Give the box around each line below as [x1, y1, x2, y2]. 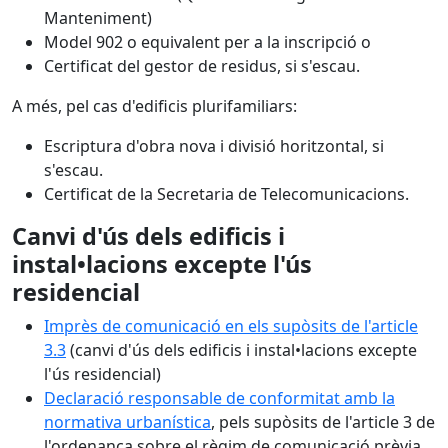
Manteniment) [44, 7, 152, 29]
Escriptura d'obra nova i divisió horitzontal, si [44, 135, 384, 157]
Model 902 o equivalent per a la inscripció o [44, 31, 371, 53]
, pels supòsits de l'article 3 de [211, 411, 435, 433]
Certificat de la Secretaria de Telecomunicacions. [44, 183, 409, 205]
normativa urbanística [44, 411, 211, 433]
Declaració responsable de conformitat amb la [44, 387, 395, 409]
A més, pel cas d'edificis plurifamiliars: [12, 95, 297, 117]
